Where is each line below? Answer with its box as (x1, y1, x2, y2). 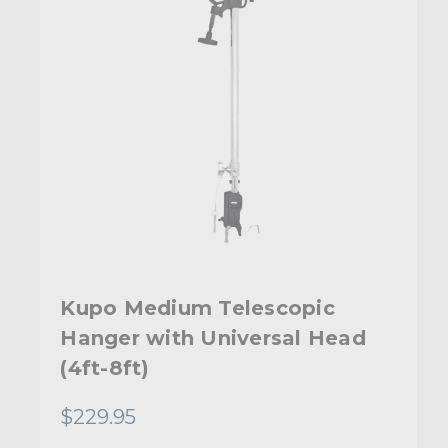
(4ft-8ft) (60, 355, 150, 380)
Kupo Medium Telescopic (60, 295, 335, 320)
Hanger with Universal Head (60, 325, 366, 350)
